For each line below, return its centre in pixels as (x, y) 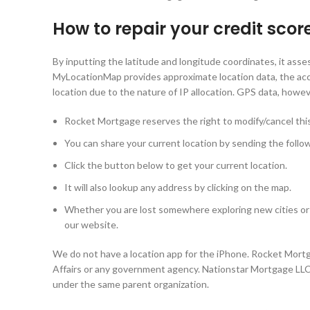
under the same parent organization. (131, 284)
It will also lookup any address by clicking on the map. (178, 187)
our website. (91, 225)
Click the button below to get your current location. (176, 165)
